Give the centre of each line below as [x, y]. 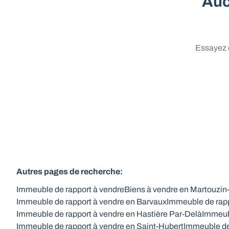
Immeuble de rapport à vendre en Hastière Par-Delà [109, 214]
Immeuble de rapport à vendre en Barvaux [91, 202]
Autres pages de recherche [68, 171]
